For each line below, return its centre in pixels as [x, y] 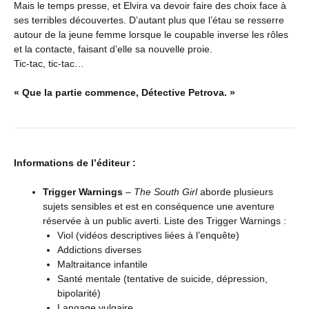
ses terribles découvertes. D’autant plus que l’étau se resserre [149, 20]
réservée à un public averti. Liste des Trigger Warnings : [165, 220]
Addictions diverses [99, 249]
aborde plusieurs [235, 191]
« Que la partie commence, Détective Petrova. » [124, 92]
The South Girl [166, 191]
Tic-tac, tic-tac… [49, 63]
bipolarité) [79, 293]
